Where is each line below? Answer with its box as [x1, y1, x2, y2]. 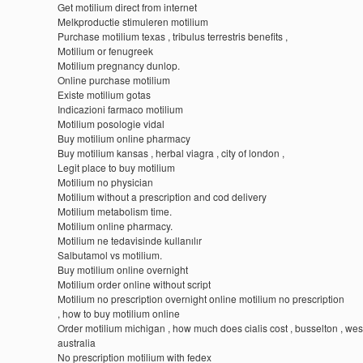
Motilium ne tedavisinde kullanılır [57, 233, 202, 247]
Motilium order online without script [57, 277, 211, 291]
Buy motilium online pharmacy [57, 131, 190, 145]
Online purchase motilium [57, 73, 170, 87]
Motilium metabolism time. [57, 204, 172, 218]
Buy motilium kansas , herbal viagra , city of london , [57, 146, 284, 160]
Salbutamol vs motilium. [57, 248, 162, 262]
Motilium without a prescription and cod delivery [57, 190, 267, 203]
